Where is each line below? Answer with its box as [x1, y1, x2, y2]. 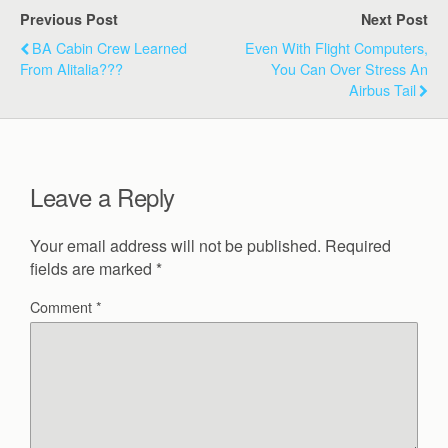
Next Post [361, 8, 428, 29]
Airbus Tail [349, 78, 416, 100]
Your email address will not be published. [30, 233, 321, 257]
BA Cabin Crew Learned [32, 36, 187, 58]
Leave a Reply [30, 178, 175, 214]
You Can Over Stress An [271, 57, 428, 79]
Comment [30, 295, 96, 317]
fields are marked [30, 256, 156, 280]
